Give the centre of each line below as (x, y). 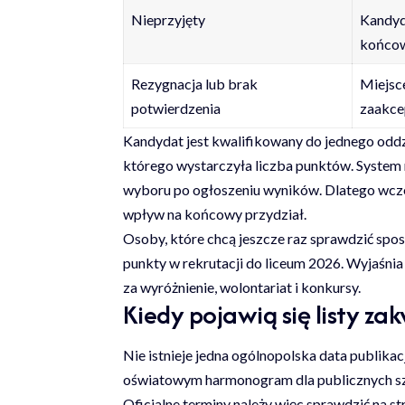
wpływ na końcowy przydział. (214, 213)
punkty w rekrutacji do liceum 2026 (231, 262)
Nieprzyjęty (168, 19)
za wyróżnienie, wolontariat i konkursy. (241, 287)
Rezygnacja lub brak (194, 83)
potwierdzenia (175, 108)
